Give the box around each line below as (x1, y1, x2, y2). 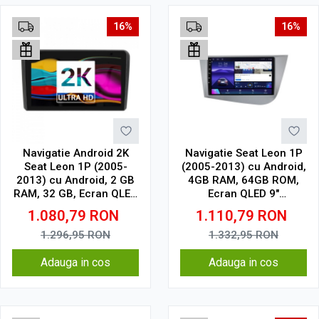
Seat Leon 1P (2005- (23, 160, 127, 173)
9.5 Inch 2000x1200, (23, 201, 127, 214)
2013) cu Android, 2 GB (16, 174, 135, 187)
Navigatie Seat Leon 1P (184, 147, 303, 159)
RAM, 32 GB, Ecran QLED (14, 187, 137, 200)
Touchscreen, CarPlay (187, 201, 300, 214)
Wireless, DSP (209, 214, 278, 227)
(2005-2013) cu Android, (181, 160, 306, 173)
